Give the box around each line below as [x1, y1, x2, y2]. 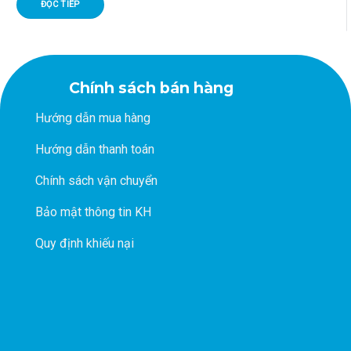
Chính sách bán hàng [68, 78, 233, 97]
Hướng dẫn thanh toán [35, 142, 154, 157]
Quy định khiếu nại [35, 236, 134, 251]
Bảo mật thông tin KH [35, 204, 151, 220]
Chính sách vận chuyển [35, 173, 157, 189]
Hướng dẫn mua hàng [35, 110, 150, 126]
